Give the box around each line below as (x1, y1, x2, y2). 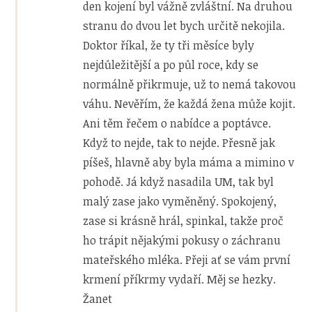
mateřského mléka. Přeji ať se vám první (83, 251, 291, 267)
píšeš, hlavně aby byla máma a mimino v (83, 154, 295, 170)
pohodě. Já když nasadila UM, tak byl (83, 173, 274, 189)
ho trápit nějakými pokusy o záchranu (83, 232, 281, 248)
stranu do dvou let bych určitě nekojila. (83, 17, 286, 33)
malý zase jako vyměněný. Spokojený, (83, 193, 277, 209)
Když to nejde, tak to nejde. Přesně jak (83, 134, 276, 150)
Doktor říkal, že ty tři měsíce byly (83, 37, 255, 53)
